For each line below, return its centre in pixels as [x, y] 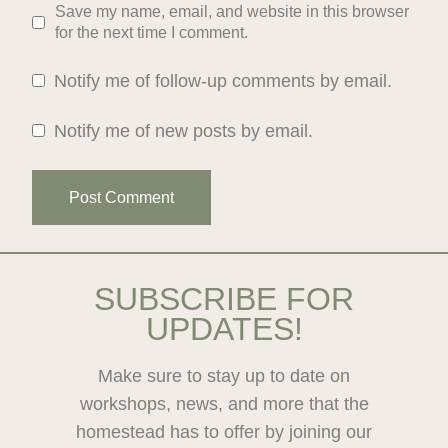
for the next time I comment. [151, 32]
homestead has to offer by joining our [224, 432]
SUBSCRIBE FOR [224, 299]
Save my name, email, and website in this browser [231, 11]
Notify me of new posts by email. [183, 131]
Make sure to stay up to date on [224, 376]
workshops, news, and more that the [224, 404]
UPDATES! [224, 329]
